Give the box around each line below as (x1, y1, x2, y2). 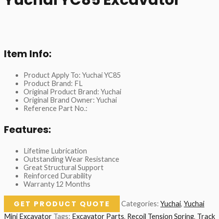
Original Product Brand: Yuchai (23, 88, 121, 96)
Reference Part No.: (23, 104, 88, 113)
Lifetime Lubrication (23, 147, 87, 155)
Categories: (121, 199, 160, 208)
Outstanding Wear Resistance (23, 155, 119, 164)
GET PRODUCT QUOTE (14, 198, 110, 209)
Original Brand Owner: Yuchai (23, 96, 117, 105)
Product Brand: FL (23, 79, 83, 88)
